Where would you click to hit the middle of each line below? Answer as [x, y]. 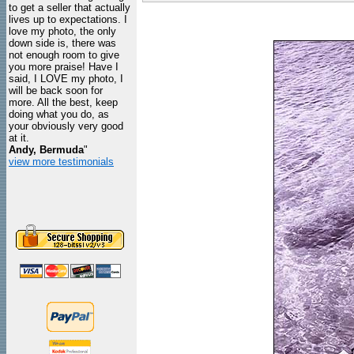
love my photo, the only [62, 31]
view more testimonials [61, 162]
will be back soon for [56, 90]
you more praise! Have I [64, 67]
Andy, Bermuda [46, 150]
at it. [19, 138]
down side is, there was [62, 43]
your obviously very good [66, 126]
